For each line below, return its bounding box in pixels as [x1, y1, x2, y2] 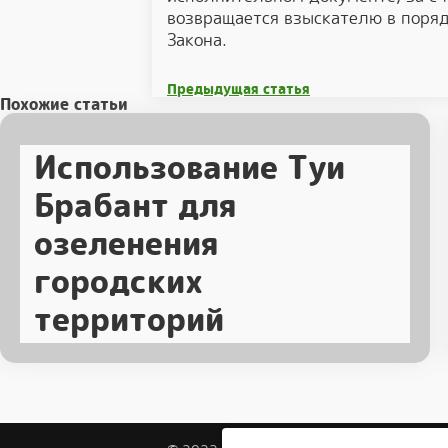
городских [34, 259, 203, 305]
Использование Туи [34, 145, 345, 191]
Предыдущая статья [167, 79, 310, 99]
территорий [34, 297, 224, 343]
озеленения [34, 221, 219, 267]
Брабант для [34, 183, 237, 229]
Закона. [167, 28, 227, 52]
